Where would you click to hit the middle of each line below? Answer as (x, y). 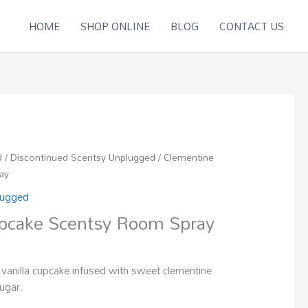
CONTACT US (252, 26)
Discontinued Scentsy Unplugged (83, 157)
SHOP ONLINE (115, 26)
